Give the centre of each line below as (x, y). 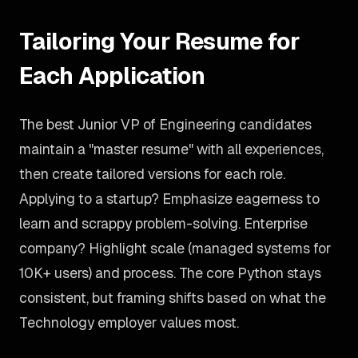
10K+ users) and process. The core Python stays (170, 273)
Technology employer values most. (129, 322)
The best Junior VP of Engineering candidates (165, 124)
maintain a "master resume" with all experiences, (171, 149)
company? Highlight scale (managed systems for (175, 248)
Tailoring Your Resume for (160, 41)
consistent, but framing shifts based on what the (173, 298)
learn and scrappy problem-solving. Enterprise (163, 223)
